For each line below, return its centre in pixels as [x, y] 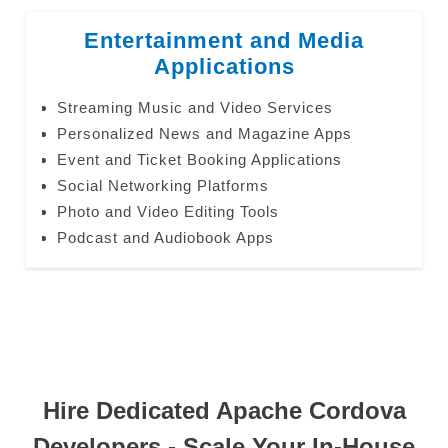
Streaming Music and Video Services [194, 108]
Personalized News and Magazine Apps [204, 134]
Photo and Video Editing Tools [167, 212]
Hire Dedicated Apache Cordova [224, 411]
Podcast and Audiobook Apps [165, 238]
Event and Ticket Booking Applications [199, 160]
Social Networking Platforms [162, 186]
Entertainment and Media [224, 41]
